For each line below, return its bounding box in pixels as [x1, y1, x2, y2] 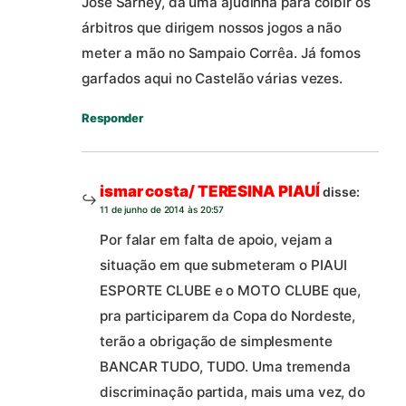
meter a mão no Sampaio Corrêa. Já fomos [82, 43, 362, 62]
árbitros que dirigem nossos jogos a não [82, 18, 343, 36]
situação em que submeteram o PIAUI [100, 256, 347, 274]
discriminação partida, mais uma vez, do [100, 382, 366, 401]
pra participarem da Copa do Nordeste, [100, 306, 356, 324]
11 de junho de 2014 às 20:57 [100, 203, 225, 215]
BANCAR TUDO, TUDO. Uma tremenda [100, 357, 351, 375]
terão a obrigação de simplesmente [100, 332, 333, 350]
